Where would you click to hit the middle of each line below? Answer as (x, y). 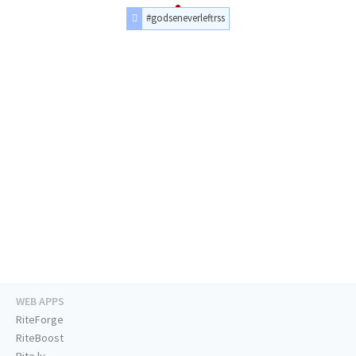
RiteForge (40, 320)
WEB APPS (40, 302)
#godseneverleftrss (186, 18)
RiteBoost (40, 338)
